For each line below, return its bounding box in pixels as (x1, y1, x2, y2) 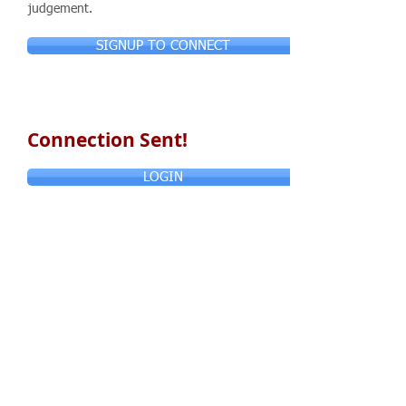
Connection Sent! (27, 127, 188, 153)
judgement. (28, 3, 92, 15)
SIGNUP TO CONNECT (96, 39, 230, 53)
